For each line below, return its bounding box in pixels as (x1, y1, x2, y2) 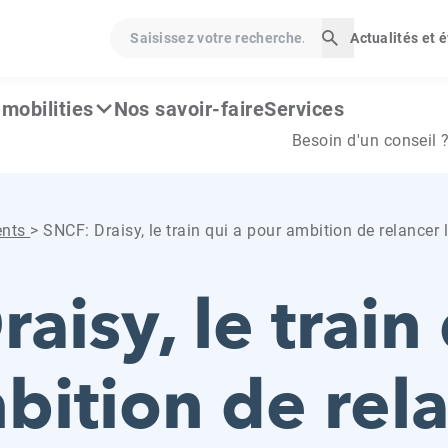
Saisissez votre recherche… (109, 23, 311, 43)
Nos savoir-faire (113, 96, 265, 121)
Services (264, 96, 345, 121)
